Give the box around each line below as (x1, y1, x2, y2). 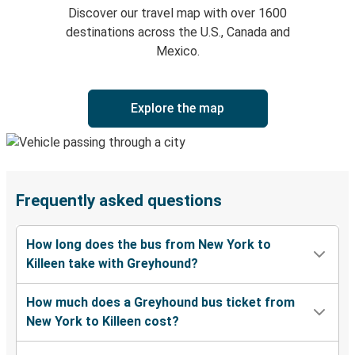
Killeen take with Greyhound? (26, 256, 198, 272)
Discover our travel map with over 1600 (68, 6, 287, 21)
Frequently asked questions (16, 191, 222, 211)
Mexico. (155, 44, 200, 59)
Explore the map (131, 101, 224, 116)
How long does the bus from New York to (26, 237, 271, 253)
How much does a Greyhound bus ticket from (26, 295, 295, 311)
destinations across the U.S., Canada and (65, 25, 290, 40)
